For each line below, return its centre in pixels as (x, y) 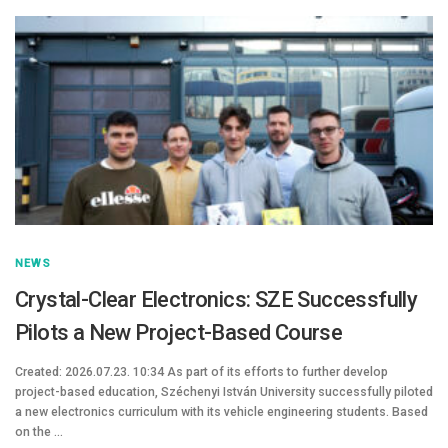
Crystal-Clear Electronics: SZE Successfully (216, 300)
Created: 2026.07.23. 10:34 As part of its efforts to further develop (201, 372)
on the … (39, 432)
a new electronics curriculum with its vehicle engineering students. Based (221, 412)
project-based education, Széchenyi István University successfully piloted (224, 392)
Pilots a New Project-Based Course (179, 333)
